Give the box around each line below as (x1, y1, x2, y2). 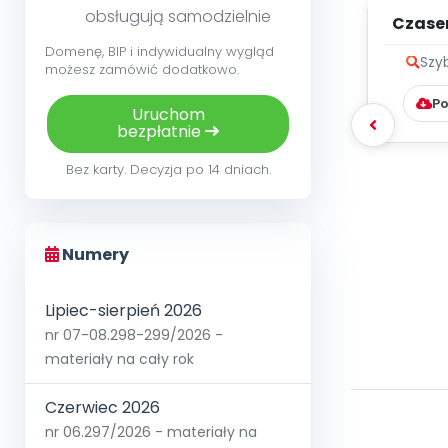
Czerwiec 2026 (45, 396, 160, 420)
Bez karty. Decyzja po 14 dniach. (65, 160, 271, 180)
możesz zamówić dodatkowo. (45, 60, 239, 80)
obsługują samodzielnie (85, 5, 271, 29)
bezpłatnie (117, 120, 205, 144)
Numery (59, 243, 129, 267)
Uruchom (131, 103, 205, 127)
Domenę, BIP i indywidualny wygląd (45, 42, 274, 62)
